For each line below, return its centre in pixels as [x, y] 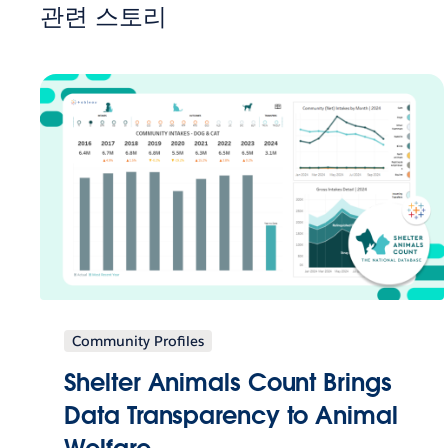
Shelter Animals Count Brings [228, 382]
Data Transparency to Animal [231, 415]
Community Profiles [138, 340]
